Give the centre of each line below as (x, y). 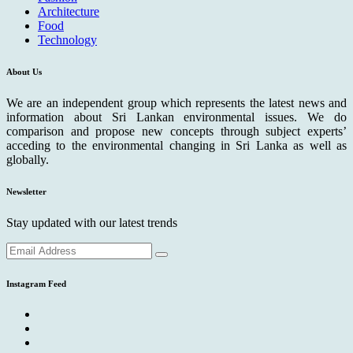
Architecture (69, 11)
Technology (67, 39)
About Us (24, 71)
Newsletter (26, 191)
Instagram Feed (36, 283)
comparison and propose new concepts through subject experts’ (176, 131)
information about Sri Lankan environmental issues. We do (176, 117)
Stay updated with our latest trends (92, 222)
